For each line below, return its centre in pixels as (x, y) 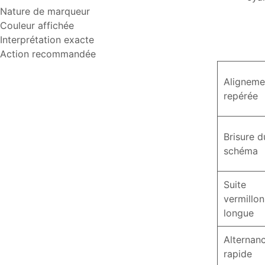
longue (239, 213)
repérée (241, 96)
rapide (238, 254)
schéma (241, 151)
